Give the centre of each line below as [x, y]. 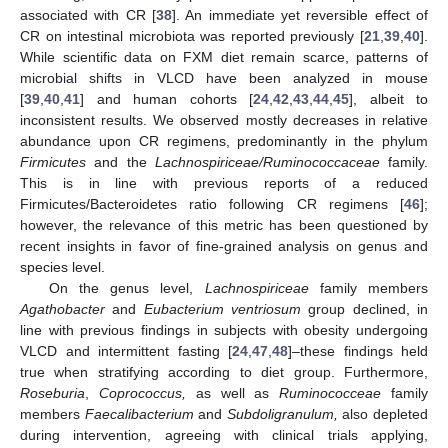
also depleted [383, 413]
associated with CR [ [88, 14]
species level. [62, 266]
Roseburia [52, 392]
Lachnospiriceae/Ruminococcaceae [267, 161]
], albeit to [388, 98]
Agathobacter [62, 308]
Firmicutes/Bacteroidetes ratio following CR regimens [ [212, 203]
